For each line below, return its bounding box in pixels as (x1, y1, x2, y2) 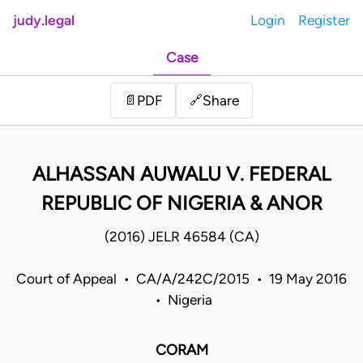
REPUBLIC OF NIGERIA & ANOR (41, 191, 322, 216)
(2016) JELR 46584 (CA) (104, 228, 259, 246)
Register (298, 12, 350, 28)
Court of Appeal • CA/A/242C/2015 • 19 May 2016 (16, 271, 347, 288)
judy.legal (13, 12, 75, 28)
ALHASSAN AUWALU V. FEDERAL (32, 162, 331, 186)
